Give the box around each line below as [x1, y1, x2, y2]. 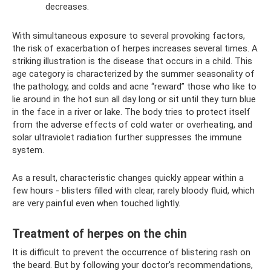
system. [12, 145, 44, 155]
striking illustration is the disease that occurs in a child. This [12, 56, 252, 67]
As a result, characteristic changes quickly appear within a [12, 172, 244, 183]
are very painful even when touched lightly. [12, 198, 180, 209]
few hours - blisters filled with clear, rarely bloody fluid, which [12, 185, 255, 196]
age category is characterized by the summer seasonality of [12, 68, 255, 79]
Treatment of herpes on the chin [12, 227, 187, 241]
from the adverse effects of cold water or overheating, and [12, 119, 252, 130]
